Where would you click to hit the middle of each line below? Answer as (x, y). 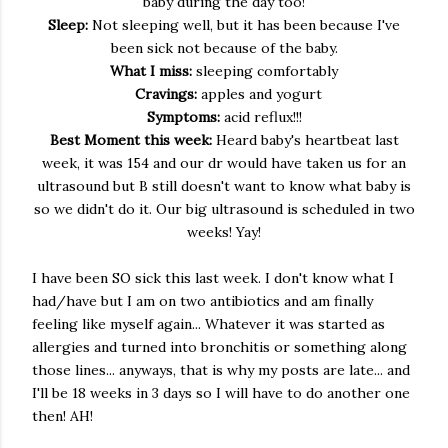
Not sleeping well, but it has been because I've (244, 25)
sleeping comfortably (267, 71)
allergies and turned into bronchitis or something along (219, 347)
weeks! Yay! (224, 232)
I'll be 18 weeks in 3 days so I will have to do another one (221, 393)
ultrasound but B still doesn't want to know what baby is (224, 186)
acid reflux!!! (262, 117)
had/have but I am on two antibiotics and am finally (202, 301)
